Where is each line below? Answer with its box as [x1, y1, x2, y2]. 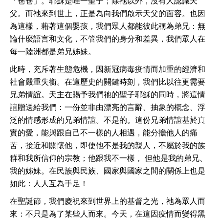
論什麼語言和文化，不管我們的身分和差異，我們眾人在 [10, 34, 205, 44]
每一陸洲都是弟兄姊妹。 [10, 46, 96, 56]
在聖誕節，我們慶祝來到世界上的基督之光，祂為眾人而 [10, 196, 205, 206]
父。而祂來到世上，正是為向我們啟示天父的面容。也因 [10, 8, 205, 18]
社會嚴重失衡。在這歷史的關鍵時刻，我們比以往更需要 [10, 77, 205, 87]
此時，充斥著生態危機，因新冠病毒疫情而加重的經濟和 [10, 64, 205, 74]
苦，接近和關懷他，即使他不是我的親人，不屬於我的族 [10, 140, 205, 150]
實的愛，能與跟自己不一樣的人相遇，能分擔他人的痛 [10, 128, 197, 137]
